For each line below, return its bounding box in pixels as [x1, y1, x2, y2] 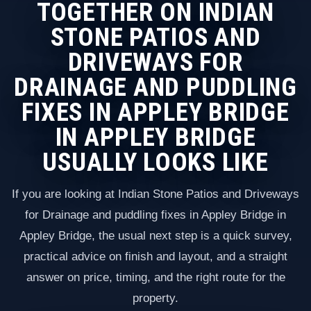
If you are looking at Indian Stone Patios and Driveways [12, 187, 299, 201]
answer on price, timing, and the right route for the [26, 271, 285, 285]
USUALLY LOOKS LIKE [42, 146, 269, 177]
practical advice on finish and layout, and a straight [24, 250, 287, 264]
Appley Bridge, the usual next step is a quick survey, [19, 229, 292, 243]
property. [133, 292, 178, 305]
